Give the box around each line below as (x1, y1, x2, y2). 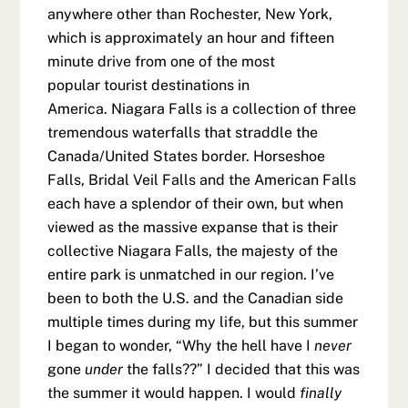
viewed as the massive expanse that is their (47, 219, 339, 237)
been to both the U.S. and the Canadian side (47, 290, 344, 308)
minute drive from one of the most (47, 53, 276, 71)
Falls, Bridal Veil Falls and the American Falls (47, 171, 357, 189)
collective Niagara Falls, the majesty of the (47, 242, 339, 260)
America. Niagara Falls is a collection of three (47, 100, 357, 118)
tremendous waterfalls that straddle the (47, 124, 319, 142)
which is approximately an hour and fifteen (47, 29, 335, 47)
